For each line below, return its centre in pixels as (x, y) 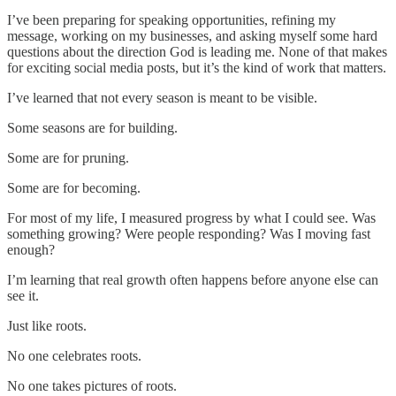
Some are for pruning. (68, 157)
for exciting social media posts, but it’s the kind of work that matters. (197, 67)
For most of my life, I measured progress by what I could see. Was (191, 217)
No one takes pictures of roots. (92, 385)
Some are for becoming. (74, 187)
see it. (23, 295)
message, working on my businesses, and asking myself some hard (192, 35)
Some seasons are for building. (92, 127)
